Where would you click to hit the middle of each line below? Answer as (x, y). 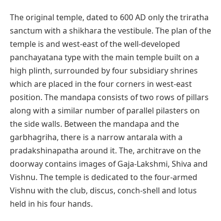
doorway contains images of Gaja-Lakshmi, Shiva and (109, 164)
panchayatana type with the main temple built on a (105, 57)
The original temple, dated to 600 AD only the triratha (109, 17)
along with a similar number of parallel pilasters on (105, 110)
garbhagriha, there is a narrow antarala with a (96, 137)
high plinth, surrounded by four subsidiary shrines (104, 70)
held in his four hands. (51, 203)
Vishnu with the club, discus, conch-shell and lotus (103, 190)
